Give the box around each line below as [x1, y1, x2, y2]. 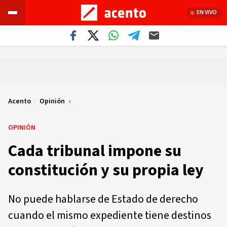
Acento [8, 96, 31, 106]
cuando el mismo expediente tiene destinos [8, 207, 211, 223]
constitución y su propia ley [8, 159, 204, 182]
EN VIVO [197, 8, 217, 17]
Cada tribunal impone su [8, 139, 181, 163]
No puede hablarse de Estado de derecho [8, 191, 198, 207]
